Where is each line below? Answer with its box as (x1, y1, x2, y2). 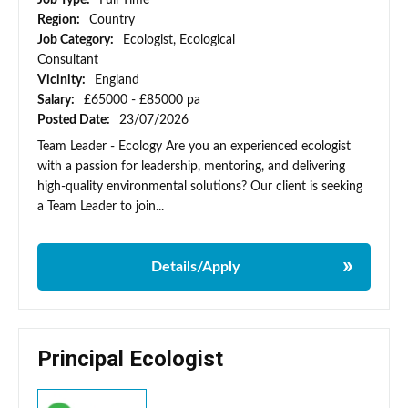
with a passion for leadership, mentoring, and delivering (37, 160, 345, 174)
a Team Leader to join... (37, 200, 164, 214)
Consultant (37, 54, 98, 67)
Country (89, 14, 135, 27)
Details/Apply (150, 260, 240, 275)
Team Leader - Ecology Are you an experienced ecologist (37, 140, 351, 154)
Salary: (37, 94, 77, 107)
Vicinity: (37, 74, 88, 87)
